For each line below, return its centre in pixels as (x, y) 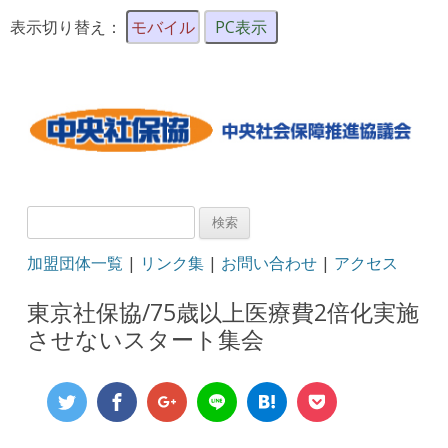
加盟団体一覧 (75, 263)
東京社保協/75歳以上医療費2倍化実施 (223, 312)
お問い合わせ (269, 263)
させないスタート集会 (146, 339)
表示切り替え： (68, 27)
